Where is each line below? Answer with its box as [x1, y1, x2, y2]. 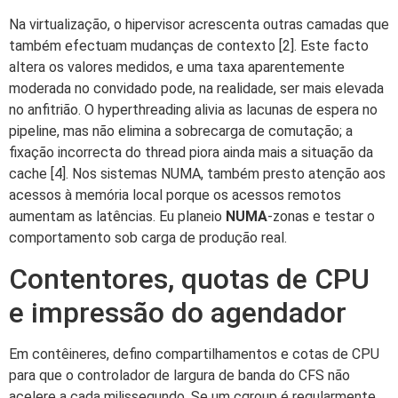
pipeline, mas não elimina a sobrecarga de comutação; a [9, 123, 353, 140]
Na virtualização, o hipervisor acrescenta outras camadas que [9, 16, 389, 34]
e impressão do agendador [9, 295, 346, 330]
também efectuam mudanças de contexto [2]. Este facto [9, 37, 369, 55]
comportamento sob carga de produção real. [9, 229, 287, 247]
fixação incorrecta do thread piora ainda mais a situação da [9, 144, 373, 162]
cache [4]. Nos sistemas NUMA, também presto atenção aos [9, 165, 386, 183]
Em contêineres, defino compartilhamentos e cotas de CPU [9, 345, 379, 362]
